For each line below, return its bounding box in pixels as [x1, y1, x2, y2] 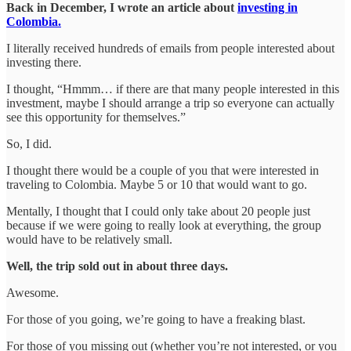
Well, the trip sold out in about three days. [6, 259, 228, 273]
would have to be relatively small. [6, 232, 172, 246]
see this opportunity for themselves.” [6, 110, 186, 124]
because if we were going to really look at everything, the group [6, 218, 321, 232]
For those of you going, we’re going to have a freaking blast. [6, 312, 306, 326]
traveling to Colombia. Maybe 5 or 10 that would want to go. [6, 177, 307, 191]
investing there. [6, 55, 81, 69]
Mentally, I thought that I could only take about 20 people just [6, 204, 310, 218]
